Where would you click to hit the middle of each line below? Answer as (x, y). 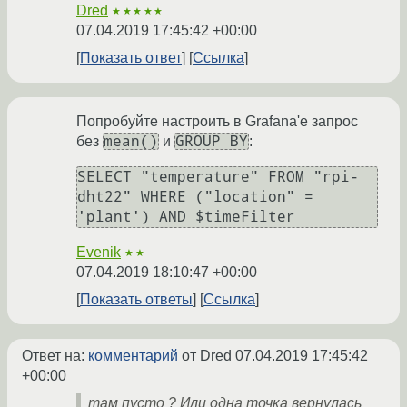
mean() (131, 142)
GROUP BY (212, 142)
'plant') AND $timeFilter (186, 217)
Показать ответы (136, 300)
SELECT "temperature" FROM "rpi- (218, 177)
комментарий (133, 356)
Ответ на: (55, 356)
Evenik (99, 253)
